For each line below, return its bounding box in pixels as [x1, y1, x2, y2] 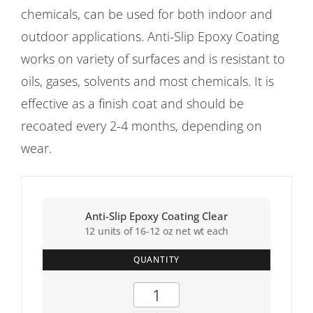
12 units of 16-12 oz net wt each [84, 224, 229, 238]
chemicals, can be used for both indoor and [21, 5, 272, 22]
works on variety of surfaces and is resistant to [21, 50, 285, 67]
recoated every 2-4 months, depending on [21, 117, 262, 134]
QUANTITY [133, 254, 180, 266]
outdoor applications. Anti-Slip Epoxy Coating [21, 27, 279, 45]
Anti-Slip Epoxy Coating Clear [85, 208, 228, 223]
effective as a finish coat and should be [21, 94, 244, 112]
